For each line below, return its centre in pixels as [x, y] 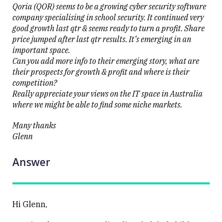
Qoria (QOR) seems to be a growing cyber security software [109, 6]
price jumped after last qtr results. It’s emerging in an [102, 39]
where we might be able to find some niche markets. [97, 104]
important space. [41, 50]
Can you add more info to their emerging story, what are [106, 61]
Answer [31, 162]
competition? [35, 83]
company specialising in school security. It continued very [108, 17]
